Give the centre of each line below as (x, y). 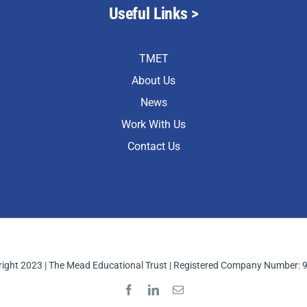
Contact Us (153, 147)
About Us (153, 81)
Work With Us (153, 125)
